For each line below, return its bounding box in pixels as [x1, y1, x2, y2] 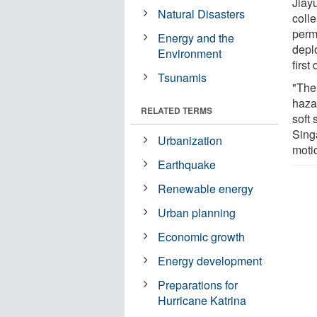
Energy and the [158, 29, 235, 46]
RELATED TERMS [141, 103, 212, 117]
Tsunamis [158, 69, 207, 86]
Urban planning [158, 204, 236, 221]
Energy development [158, 252, 263, 269]
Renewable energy [158, 180, 254, 197]
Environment [158, 45, 222, 62]
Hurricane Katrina [158, 292, 247, 309]
